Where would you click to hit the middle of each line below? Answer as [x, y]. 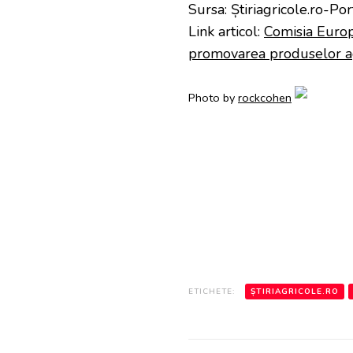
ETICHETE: [212, 291]
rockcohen [265, 97]
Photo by [213, 97]
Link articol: [226, 31]
